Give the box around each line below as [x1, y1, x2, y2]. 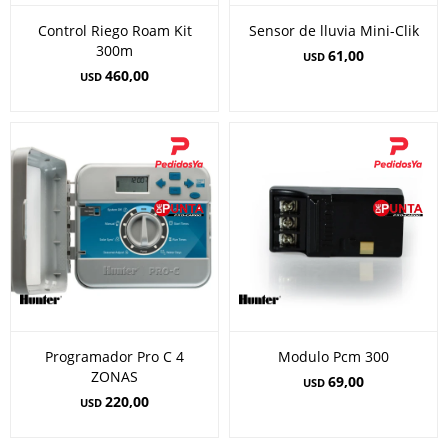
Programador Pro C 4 [45, 347, 184, 366]
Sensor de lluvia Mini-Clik [248, 21, 419, 40]
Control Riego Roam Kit [37, 21, 192, 40]
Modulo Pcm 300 [278, 347, 389, 366]
